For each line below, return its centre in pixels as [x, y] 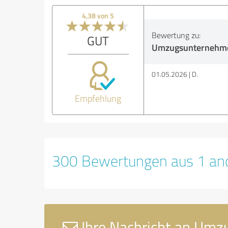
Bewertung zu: [176, 35]
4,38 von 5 [98, 15]
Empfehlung [98, 98]
